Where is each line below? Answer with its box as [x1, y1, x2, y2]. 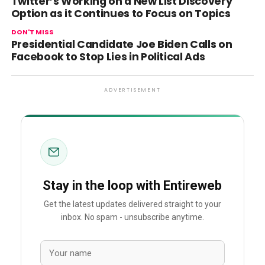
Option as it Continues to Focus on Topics [11, 7, 231, 21]
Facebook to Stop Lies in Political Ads [11, 50, 205, 64]
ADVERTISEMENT [104, 86, 161, 93]
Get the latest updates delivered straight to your [43, 199, 221, 209]
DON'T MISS [11, 27, 54, 37]
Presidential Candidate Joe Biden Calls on [11, 37, 232, 51]
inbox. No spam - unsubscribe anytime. [60, 212, 204, 222]
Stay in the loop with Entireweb [43, 178, 222, 193]
